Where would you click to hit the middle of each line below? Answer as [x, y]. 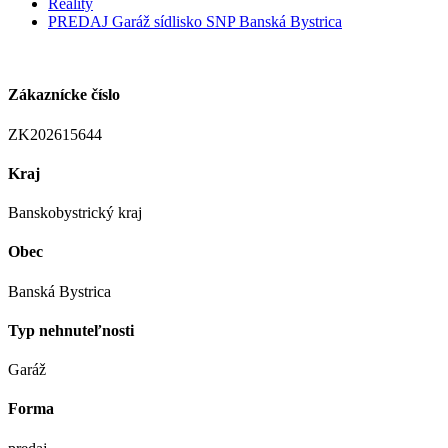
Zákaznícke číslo [64, 95]
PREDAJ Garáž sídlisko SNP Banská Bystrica [195, 21]
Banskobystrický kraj [75, 213]
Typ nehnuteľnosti [71, 330]
